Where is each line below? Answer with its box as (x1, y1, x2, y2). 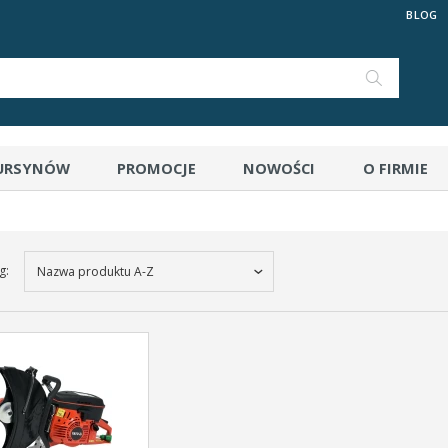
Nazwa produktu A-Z (37, 263, 154, 280)
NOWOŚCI (243, 159, 316, 178)
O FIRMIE (362, 159, 428, 178)
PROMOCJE (116, 159, 196, 178)
